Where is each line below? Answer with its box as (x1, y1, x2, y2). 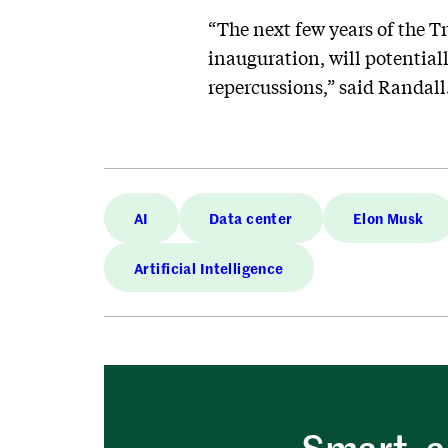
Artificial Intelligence (134, 257, 284, 278)
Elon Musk (352, 207, 424, 228)
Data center (209, 207, 293, 228)
